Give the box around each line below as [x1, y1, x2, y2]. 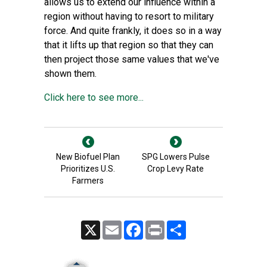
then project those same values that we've [44, 54, 219, 65]
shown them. [44, 68, 97, 79]
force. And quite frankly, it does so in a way [44, 25, 222, 36]
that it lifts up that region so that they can [44, 39, 213, 51]
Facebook [143, 221, 175, 229]
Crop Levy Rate [147, 164, 204, 173]
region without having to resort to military [44, 11, 214, 22]
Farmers [72, 176, 104, 185]
